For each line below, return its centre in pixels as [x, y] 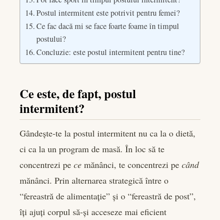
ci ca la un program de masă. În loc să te [92, 149]
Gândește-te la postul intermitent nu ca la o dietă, [108, 133]
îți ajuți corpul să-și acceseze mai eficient [93, 211]
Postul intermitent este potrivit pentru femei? [108, 13]
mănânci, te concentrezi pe [132, 164]
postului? [51, 39]
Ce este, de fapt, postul [78, 93]
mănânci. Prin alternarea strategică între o [94, 180]
